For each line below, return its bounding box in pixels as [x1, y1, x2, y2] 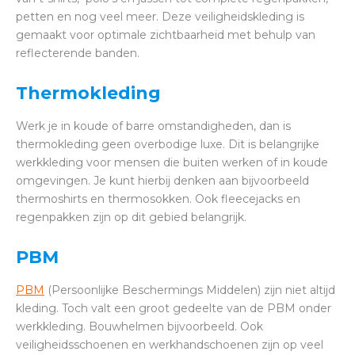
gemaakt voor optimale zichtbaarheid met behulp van [16, 28, 315, 43]
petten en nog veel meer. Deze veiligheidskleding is [16, 10, 304, 25]
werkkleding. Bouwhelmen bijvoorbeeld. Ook [16, 319, 263, 334]
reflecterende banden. [16, 46, 139, 61]
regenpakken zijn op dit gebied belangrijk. [16, 210, 246, 225]
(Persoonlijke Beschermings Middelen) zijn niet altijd [44, 283, 335, 298]
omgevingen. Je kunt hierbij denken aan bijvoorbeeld [16, 174, 309, 189]
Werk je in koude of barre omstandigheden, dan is [16, 119, 291, 134]
